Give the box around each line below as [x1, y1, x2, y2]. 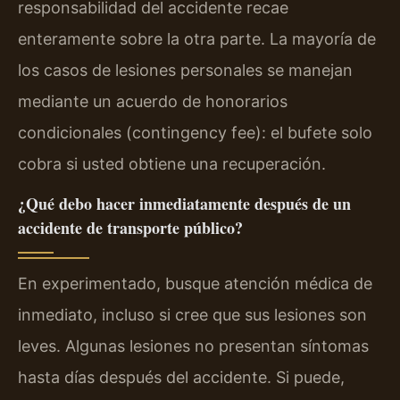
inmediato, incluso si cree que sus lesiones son [18, 305, 367, 325]
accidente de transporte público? [18, 216, 243, 240]
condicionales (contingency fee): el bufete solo [18, 123, 372, 142]
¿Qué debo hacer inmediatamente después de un [18, 192, 351, 216]
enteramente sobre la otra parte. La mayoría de [18, 29, 376, 48]
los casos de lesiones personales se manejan [18, 61, 353, 79]
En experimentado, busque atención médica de [18, 274, 372, 294]
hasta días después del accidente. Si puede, [18, 368, 345, 387]
